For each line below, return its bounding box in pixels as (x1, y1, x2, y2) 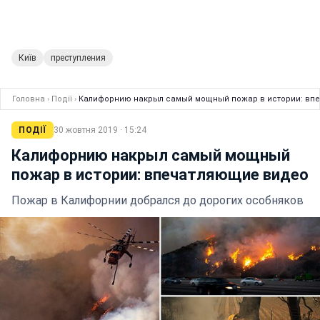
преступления (51, 53, 106, 64)
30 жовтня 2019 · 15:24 (53, 125, 146, 136)
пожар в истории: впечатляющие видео (11, 166, 309, 184)
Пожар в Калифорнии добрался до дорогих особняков (11, 194, 304, 208)
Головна (12, 94, 45, 104)
